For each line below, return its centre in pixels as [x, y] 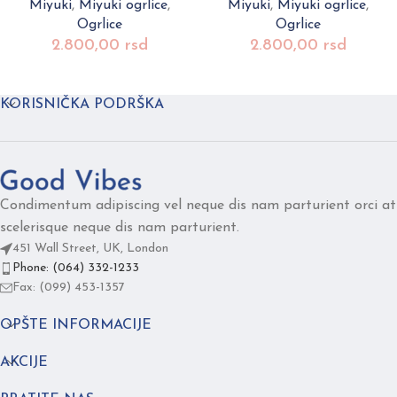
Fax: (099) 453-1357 [69, 288]
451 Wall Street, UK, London [90, 249]
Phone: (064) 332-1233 [76, 268]
